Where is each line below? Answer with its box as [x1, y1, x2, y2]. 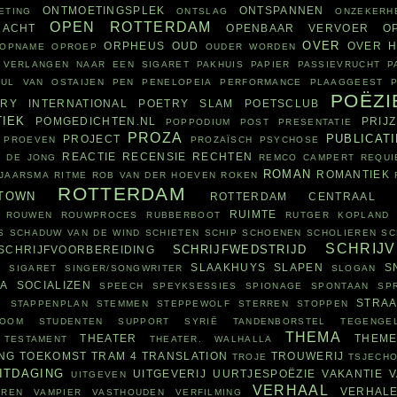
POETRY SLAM [138, 97, 234, 110]
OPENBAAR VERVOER [226, 22, 370, 35]
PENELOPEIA [142, 77, 213, 88]
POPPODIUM [165, 117, 231, 128]
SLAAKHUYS [191, 261, 267, 274]
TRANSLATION [141, 350, 229, 362]
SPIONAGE [245, 281, 303, 292]
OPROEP [51, 42, 98, 52]
